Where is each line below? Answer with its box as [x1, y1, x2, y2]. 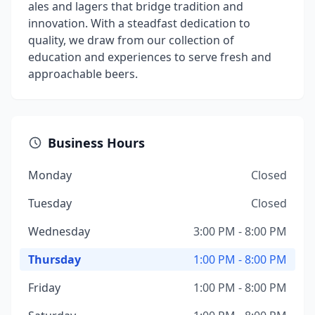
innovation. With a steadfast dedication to [28, 15, 250, 31]
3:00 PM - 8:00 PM [193, 224, 287, 239]
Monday [28, 167, 72, 183]
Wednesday [28, 224, 90, 239]
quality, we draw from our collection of [28, 32, 234, 48]
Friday [28, 280, 60, 295]
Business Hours [48, 134, 145, 151]
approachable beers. [28, 66, 138, 82]
